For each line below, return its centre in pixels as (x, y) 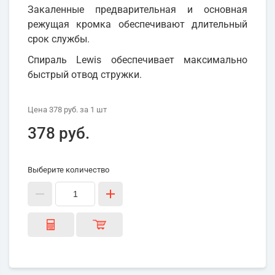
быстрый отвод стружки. (85, 75)
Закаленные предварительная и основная (137, 10)
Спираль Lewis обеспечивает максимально (137, 60)
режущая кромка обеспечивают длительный (137, 25)
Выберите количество (68, 170)
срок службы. (59, 39)
